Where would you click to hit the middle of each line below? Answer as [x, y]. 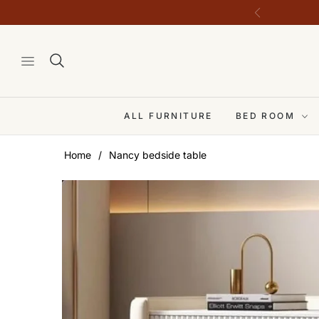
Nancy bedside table [158, 155]
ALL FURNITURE [168, 115]
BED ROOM [267, 115]
